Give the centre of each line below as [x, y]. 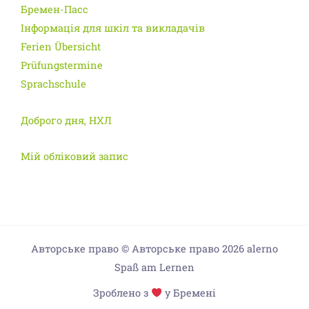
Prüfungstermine [62, 66]
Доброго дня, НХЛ [66, 120]
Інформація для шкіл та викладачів [113, 28]
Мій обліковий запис [74, 157]
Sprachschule [53, 84]
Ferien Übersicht [61, 47]
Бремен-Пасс [54, 10]
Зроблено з [122, 292]
